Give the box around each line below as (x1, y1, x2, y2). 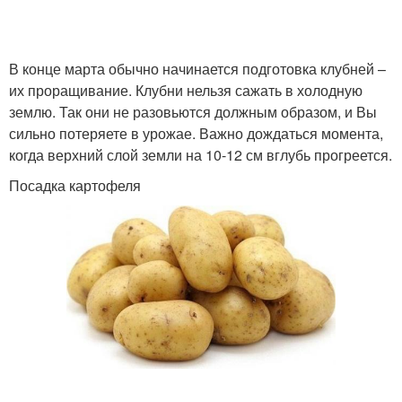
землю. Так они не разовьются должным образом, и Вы (9, 101, 377, 122)
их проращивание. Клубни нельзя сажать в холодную (9, 80, 363, 100)
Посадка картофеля (9, 175, 141, 196)
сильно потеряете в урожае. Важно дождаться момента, (9, 123, 383, 144)
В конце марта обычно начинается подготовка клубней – (9, 58, 386, 79)
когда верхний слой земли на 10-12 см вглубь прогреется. (9, 144, 392, 165)
